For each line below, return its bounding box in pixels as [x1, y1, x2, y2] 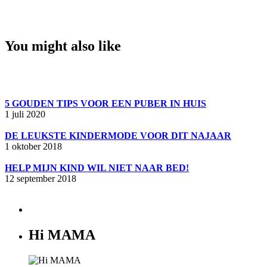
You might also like [5, 38, 121, 54]
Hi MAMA [29, 226, 95, 243]
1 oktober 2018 [5, 141, 62, 151]
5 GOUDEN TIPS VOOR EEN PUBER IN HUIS [5, 98, 206, 108]
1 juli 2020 [5, 108, 45, 119]
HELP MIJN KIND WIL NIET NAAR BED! [5, 162, 189, 173]
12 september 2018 [5, 173, 76, 184]
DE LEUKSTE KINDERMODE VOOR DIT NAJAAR [5, 130, 231, 141]
